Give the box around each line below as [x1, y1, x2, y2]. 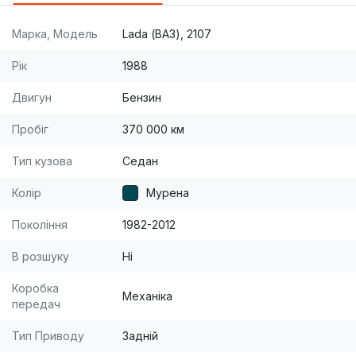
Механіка [122, 289, 172, 304]
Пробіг [12, 122, 48, 137]
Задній [122, 329, 158, 343]
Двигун [12, 91, 52, 105]
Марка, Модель [12, 27, 98, 41]
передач [12, 297, 60, 311]
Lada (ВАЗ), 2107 [122, 27, 211, 41]
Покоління [12, 218, 68, 232]
